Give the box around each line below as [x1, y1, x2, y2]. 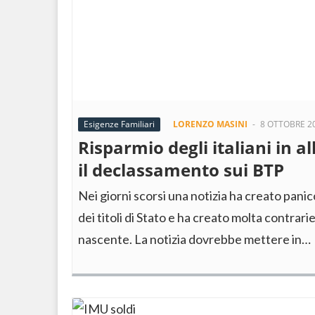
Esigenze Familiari [84, 118, 155, 130]
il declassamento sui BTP [78, 158, 284, 181]
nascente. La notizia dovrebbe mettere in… [78, 231, 311, 247]
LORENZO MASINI [173, 118, 247, 130]
